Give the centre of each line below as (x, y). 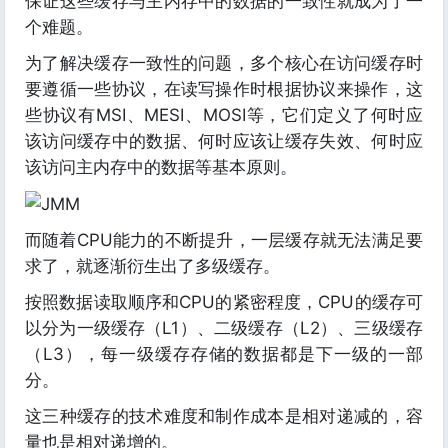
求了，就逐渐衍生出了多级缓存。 (152, 266)
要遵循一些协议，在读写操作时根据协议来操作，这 (224, 89)
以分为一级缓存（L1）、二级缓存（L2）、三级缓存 (224, 328)
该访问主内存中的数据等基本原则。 (161, 167)
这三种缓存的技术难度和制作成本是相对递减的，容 (224, 416)
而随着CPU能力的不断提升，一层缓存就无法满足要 (224, 240)
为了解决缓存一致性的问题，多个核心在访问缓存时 (224, 63)
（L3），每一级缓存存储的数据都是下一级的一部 (224, 354)
